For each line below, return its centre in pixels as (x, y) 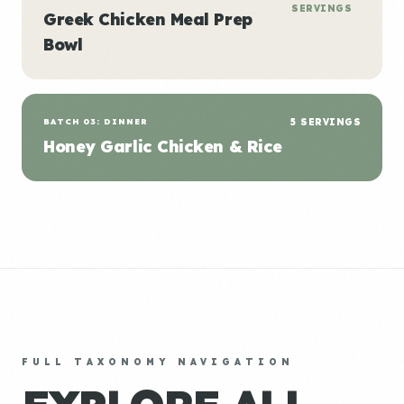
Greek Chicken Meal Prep (148, 19)
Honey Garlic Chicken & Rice (163, 147)
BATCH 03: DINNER (96, 121)
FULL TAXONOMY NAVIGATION (158, 362)
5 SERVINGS (326, 122)
